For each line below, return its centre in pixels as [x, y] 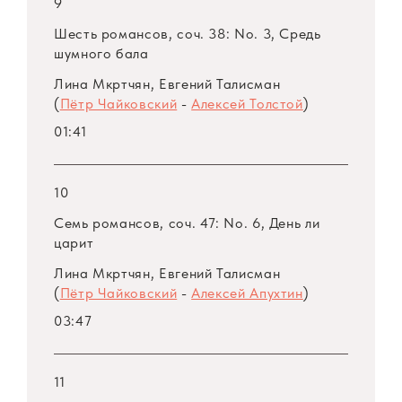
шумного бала [101, 54]
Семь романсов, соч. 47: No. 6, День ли [187, 223]
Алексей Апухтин [247, 293]
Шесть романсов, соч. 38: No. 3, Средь [188, 34]
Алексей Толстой [247, 104]
